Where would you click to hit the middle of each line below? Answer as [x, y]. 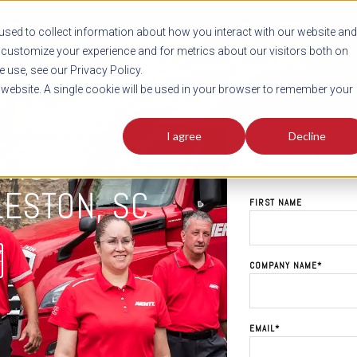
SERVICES [223, 66]
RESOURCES [296, 66]
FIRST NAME [276, 202]
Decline [307, 136]
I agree [184, 136]
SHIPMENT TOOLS [135, 66]
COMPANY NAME [284, 265]
